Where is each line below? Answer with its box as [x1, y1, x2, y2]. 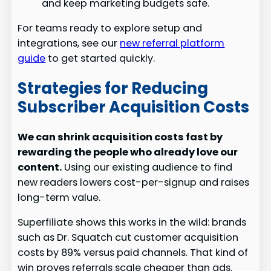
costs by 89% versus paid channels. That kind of [18, 246, 249, 260]
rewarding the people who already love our [18, 145, 238, 160]
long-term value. [18, 191, 101, 205]
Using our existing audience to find [62, 160, 233, 175]
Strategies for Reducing [18, 77, 209, 99]
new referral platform [120, 36, 225, 51]
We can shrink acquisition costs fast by [18, 130, 223, 145]
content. [18, 160, 62, 175]
